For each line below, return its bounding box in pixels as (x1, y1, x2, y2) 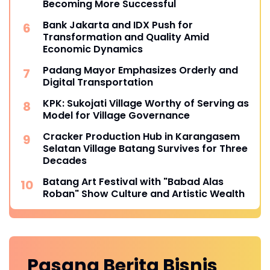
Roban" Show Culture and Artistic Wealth (43, 186, 245, 201)
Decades (43, 153, 87, 168)
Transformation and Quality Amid (43, 30, 209, 44)
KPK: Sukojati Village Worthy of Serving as (43, 96, 249, 110)
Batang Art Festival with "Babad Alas (43, 174, 224, 189)
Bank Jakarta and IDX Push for (43, 17, 193, 32)
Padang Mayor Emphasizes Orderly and (43, 63, 238, 77)
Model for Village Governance (43, 108, 190, 122)
